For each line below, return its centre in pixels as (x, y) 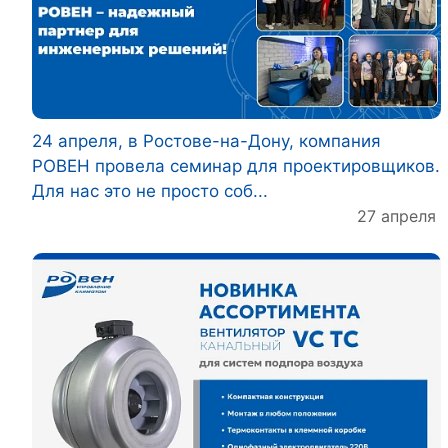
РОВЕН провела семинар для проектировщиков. (236, 165)
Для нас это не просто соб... (150, 190)
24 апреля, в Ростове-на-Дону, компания (206, 140)
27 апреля (396, 215)
